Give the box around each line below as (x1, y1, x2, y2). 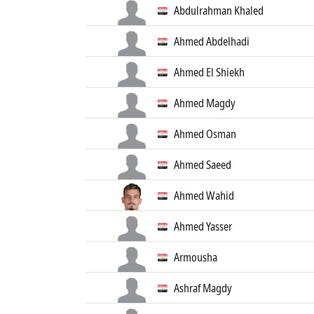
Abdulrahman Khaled (174, 3, 264, 18)
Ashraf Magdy (174, 280, 232, 296)
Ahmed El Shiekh (174, 64, 245, 80)
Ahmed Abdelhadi (174, 34, 250, 49)
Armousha (174, 250, 217, 265)
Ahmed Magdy (174, 95, 235, 111)
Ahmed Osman (174, 126, 236, 142)
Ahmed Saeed (174, 157, 231, 172)
